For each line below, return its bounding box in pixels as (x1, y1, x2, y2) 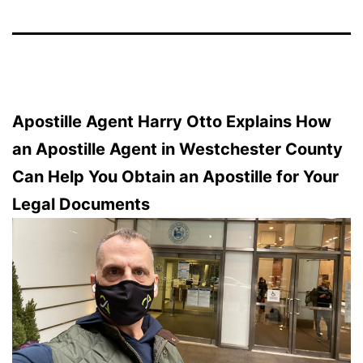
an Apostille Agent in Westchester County (12, 139, 343, 160)
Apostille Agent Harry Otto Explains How (12, 112, 331, 132)
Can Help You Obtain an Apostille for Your (12, 167, 339, 187)
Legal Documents (12, 194, 150, 215)
